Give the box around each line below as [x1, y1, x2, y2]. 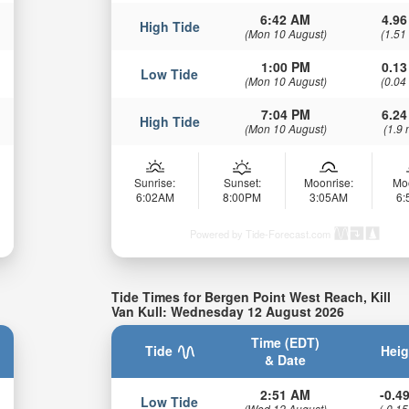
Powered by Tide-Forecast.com [190, 226, 331, 242]
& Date [265, 350, 307, 369]
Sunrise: [134, 173, 176, 190]
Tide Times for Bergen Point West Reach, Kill [111, 287, 392, 306]
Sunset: [223, 173, 261, 190]
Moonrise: [304, 173, 354, 190]
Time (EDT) [251, 332, 320, 351]
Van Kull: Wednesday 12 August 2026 [111, 301, 345, 320]
